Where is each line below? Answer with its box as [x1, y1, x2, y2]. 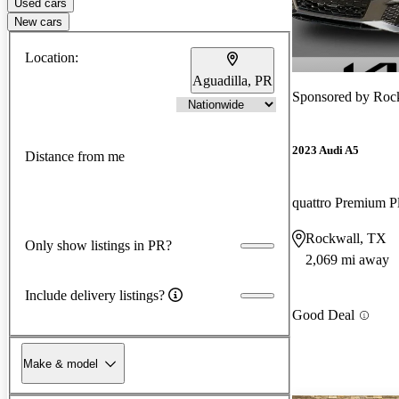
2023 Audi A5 [292, 143, 359, 158]
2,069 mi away [305, 252, 389, 268]
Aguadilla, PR [192, 72, 273, 88]
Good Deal [292, 307, 354, 323]
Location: [25, 49, 78, 65]
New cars [14, 14, 62, 28]
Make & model [23, 356, 98, 370]
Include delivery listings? [25, 287, 165, 303]
